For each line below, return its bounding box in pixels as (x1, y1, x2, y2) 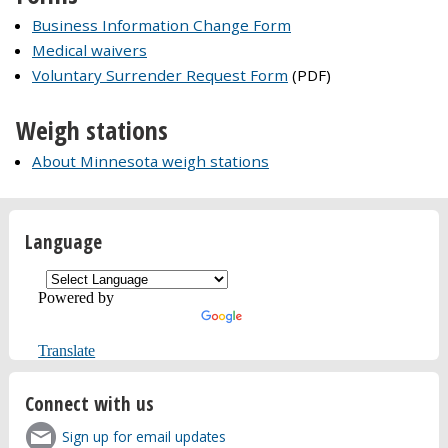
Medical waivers (32, 39, 147, 60)
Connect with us (24, 390, 154, 418)
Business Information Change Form (32, 14, 291, 35)
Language (24, 228, 102, 256)
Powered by (38, 288, 115, 306)
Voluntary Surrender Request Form (32, 64, 288, 85)
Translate (38, 341, 96, 359)
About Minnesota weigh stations (32, 150, 269, 171)
